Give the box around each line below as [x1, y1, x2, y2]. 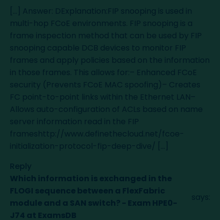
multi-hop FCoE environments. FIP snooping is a [10, 18, 192, 29]
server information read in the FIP [10, 116, 139, 127]
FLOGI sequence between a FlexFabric [10, 185, 165, 196]
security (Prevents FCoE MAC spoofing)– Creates [10, 79, 200, 90]
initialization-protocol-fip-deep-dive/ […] [10, 140, 168, 152]
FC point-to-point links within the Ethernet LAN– [10, 91, 195, 103]
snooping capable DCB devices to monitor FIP [10, 42, 186, 54]
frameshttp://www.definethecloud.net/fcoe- [10, 128, 184, 139]
